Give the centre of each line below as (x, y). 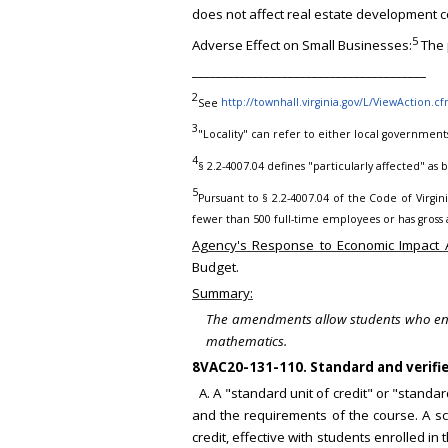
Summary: (222, 293)
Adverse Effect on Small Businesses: (302, 44)
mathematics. (247, 341)
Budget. (215, 267)
